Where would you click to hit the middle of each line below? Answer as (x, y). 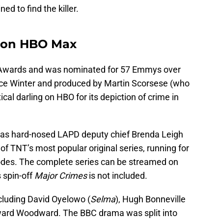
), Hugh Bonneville (151, 199)
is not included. (117, 176)
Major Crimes (61, 176)
